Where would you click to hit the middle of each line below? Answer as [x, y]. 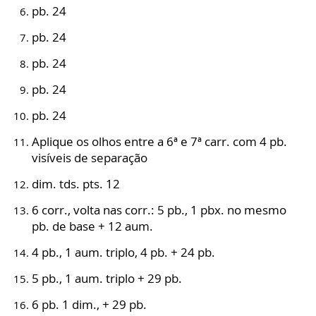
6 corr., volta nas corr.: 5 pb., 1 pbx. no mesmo [159, 210]
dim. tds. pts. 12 [76, 184]
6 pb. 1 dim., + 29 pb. [89, 305]
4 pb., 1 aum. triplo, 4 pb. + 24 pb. [123, 253]
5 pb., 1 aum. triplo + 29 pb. [107, 279]
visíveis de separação [90, 158]
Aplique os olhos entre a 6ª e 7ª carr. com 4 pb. [159, 142]
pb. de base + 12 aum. [92, 226]
